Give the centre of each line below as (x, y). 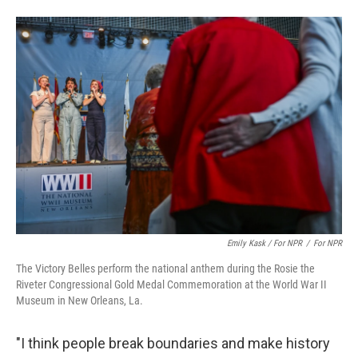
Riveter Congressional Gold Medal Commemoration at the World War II (171, 284)
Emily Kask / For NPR (265, 243)
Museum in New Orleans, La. (80, 300)
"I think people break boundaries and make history (173, 343)
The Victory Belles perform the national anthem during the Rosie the (165, 268)
